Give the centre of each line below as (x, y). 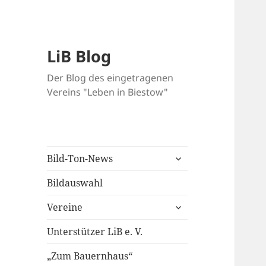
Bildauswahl (75, 183)
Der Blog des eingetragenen (110, 78)
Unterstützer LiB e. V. (95, 232)
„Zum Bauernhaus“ (90, 256)
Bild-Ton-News (80, 159)
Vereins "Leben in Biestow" (108, 92)
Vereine (65, 208)
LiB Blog (79, 56)
